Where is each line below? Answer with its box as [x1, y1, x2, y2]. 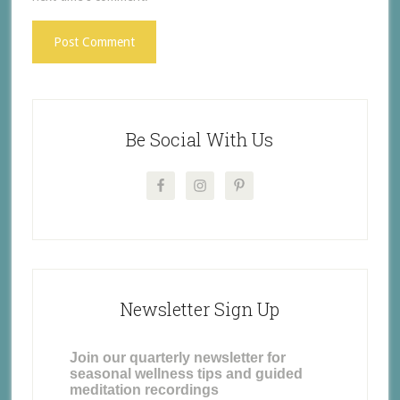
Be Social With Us [126, 127, 274, 151]
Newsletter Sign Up [120, 296, 280, 321]
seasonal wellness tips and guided [70, 365, 304, 381]
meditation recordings [70, 381, 220, 397]
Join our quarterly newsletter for [70, 349, 287, 365]
